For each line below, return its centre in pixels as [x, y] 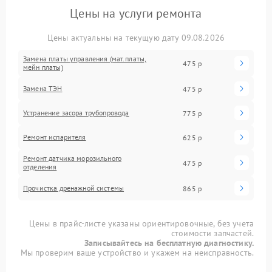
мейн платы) [43, 67]
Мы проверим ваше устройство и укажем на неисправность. [137, 253]
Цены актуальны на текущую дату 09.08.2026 [136, 38]
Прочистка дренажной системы [74, 188]
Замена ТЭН [43, 89]
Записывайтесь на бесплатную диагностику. [169, 243]
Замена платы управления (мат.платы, [85, 59]
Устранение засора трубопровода [76, 113]
